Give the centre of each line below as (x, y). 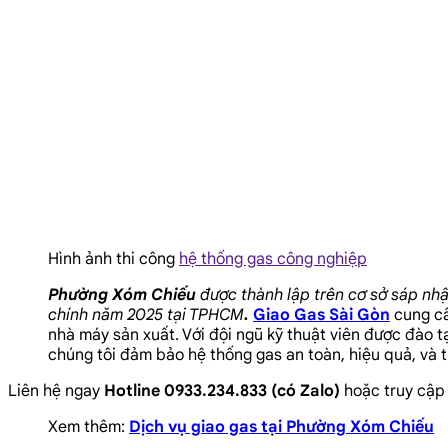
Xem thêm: (88, 426)
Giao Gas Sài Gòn (321, 314)
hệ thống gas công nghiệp (273, 258)
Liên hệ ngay (56, 390)
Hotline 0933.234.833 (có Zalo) (222, 390)
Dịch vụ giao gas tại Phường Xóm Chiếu (281, 426)
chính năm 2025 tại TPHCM (146, 314)
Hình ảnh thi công (113, 258)
